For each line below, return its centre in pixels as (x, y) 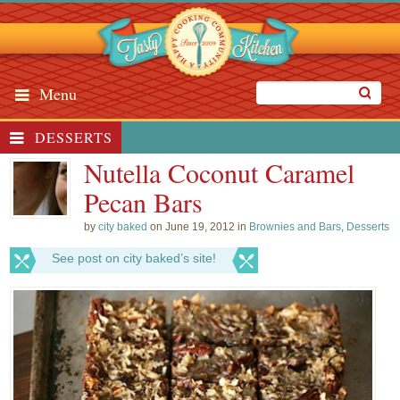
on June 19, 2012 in (199, 227)
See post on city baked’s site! (134, 258)
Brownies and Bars (296, 227)
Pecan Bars (144, 202)
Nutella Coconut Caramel (220, 172)
